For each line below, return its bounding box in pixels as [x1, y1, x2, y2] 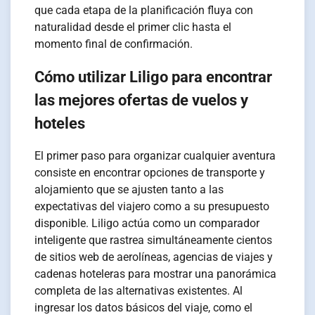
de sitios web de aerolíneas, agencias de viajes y [34, 250, 274, 264]
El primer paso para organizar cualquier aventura [34, 149, 276, 163]
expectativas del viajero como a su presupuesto [34, 200, 270, 214]
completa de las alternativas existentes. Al [34, 284, 243, 298]
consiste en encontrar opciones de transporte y [34, 166, 266, 180]
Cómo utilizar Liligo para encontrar [34, 68, 273, 86]
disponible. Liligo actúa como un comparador [34, 217, 260, 231]
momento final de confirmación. [34, 37, 193, 51]
